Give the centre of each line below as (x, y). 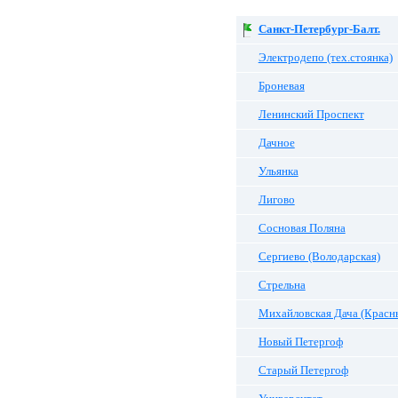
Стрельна (282, 285)
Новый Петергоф (300, 342)
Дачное (276, 143)
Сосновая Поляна (302, 228)
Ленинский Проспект (311, 115)
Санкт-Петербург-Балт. (319, 29)
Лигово (276, 200)
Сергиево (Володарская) (319, 257)
